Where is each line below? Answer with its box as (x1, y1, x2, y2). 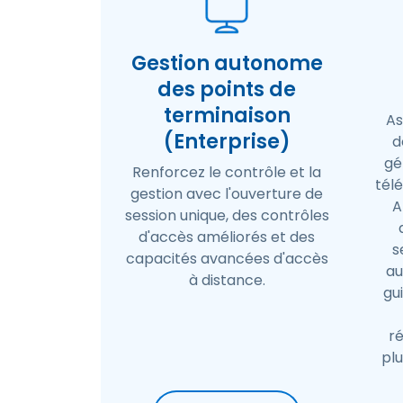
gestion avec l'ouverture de (130, 184, 323, 204)
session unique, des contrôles (124, 205, 329, 226)
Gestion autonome (130, 49, 323, 77)
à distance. (188, 270, 265, 291)
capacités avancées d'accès (125, 248, 328, 269)
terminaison (163, 102, 291, 130)
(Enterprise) (163, 128, 291, 156)
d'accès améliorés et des (139, 227, 315, 247)
